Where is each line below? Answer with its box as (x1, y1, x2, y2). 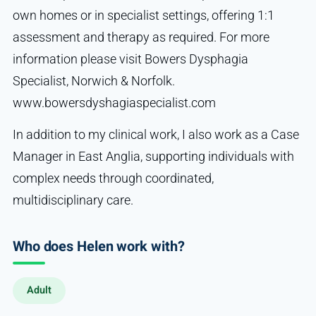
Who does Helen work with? (12, 236, 185, 257)
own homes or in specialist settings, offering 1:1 (12, 7, 274, 23)
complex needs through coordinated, (12, 170, 214, 186)
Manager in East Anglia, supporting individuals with (12, 148, 294, 164)
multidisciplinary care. (12, 192, 133, 207)
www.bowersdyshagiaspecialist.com (12, 95, 216, 110)
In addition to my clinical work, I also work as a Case (12, 126, 299, 142)
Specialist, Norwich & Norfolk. (12, 73, 175, 88)
